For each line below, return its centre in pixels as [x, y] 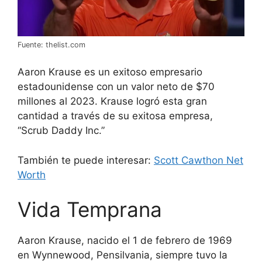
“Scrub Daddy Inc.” [61, 131]
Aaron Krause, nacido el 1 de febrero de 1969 [125, 241]
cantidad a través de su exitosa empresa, [115, 116]
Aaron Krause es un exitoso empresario [110, 72]
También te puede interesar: [86, 160]
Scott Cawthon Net [199, 160]
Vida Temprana [90, 210]
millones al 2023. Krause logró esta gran [112, 101]
